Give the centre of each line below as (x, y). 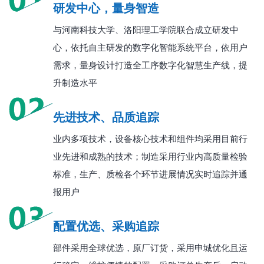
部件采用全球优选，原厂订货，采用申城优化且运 (150, 247)
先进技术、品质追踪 (106, 116)
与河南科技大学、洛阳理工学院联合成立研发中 (146, 29)
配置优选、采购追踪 (106, 225)
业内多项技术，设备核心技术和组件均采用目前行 (150, 138)
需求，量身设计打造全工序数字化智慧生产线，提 (150, 65)
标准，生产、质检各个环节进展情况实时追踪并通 (150, 174)
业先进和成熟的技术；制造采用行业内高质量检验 (150, 156)
